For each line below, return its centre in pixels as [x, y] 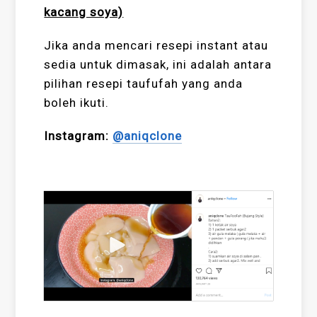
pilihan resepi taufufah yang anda [144, 84]
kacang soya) [84, 12]
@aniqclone [148, 136]
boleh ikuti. [77, 103]
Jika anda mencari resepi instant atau [156, 46]
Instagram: [79, 136]
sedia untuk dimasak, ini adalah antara [158, 65]
